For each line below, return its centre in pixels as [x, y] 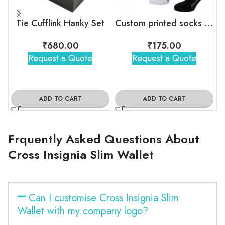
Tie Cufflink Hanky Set [60, 23]
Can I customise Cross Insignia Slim [103, 198]
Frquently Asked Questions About [104, 139]
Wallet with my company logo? [83, 211]
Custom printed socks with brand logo [209, 23]
